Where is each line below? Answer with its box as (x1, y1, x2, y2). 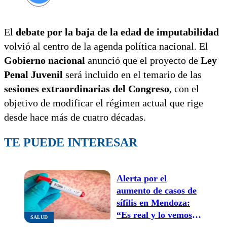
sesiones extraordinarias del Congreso (4, 83, 169, 94)
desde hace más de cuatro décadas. (4, 111, 146, 123)
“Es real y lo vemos (117, 209, 192, 220)
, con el (169, 83, 199, 94)
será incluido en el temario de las (63, 68, 202, 80)
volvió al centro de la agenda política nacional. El (4, 40, 208, 52)
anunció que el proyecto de (85, 54, 201, 66)
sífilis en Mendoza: (117, 197, 190, 208)
